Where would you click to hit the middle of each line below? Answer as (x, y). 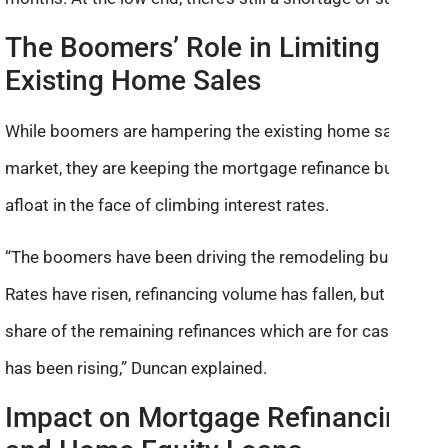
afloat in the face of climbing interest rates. (167, 205)
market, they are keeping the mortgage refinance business (223, 168)
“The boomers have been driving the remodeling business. (223, 256)
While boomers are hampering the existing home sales (209, 131)
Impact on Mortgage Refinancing (211, 417)
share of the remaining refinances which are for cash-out (216, 330)
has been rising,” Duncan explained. (136, 367)
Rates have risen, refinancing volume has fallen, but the (209, 293)
